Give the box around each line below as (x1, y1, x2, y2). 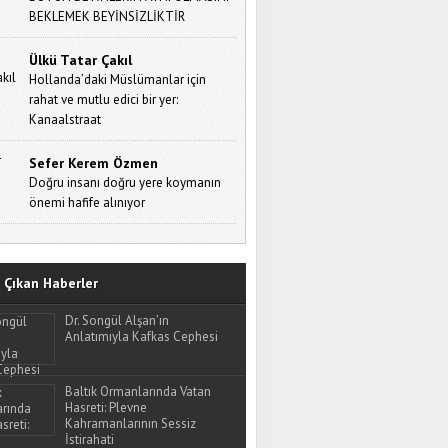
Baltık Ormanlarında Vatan (65, 382, 211, 400)
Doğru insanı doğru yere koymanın (29, 173, 222, 191)
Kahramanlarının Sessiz (65, 414, 196, 432)
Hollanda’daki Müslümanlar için (29, 70, 207, 88)
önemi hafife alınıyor (29, 193, 146, 211)
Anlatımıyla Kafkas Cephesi (65, 327, 218, 345)
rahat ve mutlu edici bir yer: (29, 90, 179, 108)
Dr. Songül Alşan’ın (65, 311, 169, 329)
